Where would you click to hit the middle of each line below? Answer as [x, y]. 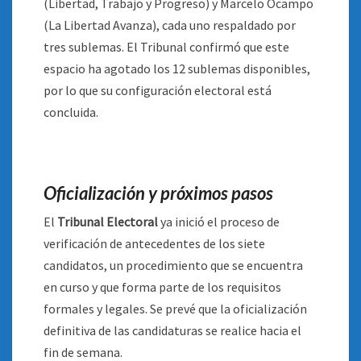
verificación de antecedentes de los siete [154, 243]
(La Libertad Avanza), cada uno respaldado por [170, 25]
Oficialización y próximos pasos [158, 193]
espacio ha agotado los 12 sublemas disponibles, [177, 68]
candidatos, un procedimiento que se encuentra [173, 265]
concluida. [71, 112]
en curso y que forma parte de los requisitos [162, 287]
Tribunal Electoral [108, 222]
